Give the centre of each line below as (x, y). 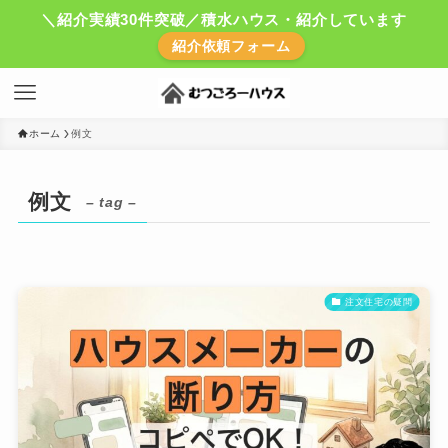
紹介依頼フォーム (231, 46)
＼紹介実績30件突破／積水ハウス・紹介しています (224, 19)
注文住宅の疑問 (378, 301)
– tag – (111, 202)
